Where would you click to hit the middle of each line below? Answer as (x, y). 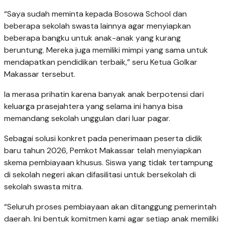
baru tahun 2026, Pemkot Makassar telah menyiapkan (103, 150)
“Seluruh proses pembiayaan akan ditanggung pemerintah (110, 206)
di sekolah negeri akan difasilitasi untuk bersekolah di (100, 174)
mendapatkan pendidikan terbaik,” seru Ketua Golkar (101, 62)
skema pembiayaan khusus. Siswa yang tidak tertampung (108, 162)
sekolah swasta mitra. (43, 186)
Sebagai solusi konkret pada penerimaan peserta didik (103, 138)
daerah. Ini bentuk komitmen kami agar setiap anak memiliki (111, 218)
